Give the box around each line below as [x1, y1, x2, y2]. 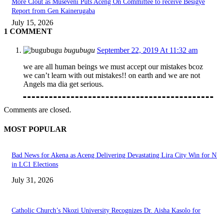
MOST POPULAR [4, 124, 67, 133]
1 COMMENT [4, 27, 52, 36]
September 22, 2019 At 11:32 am [97, 46, 198, 55]
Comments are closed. [4, 106, 71, 114]
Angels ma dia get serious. [23, 80, 104, 89]
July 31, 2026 [12, 175, 53, 184]
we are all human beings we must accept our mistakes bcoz [23, 62, 203, 71]
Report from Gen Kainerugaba [12, 7, 95, 15]
